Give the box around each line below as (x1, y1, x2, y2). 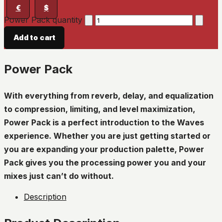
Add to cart (13, 33, 55, 42)
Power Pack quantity (4, 14, 82, 25)
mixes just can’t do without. (4, 170, 114, 181)
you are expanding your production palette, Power (4, 144, 204, 154)
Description (24, 191, 66, 202)
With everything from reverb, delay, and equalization (4, 90, 214, 101)
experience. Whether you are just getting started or (4, 130, 211, 141)
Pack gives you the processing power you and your (4, 157, 206, 167)
